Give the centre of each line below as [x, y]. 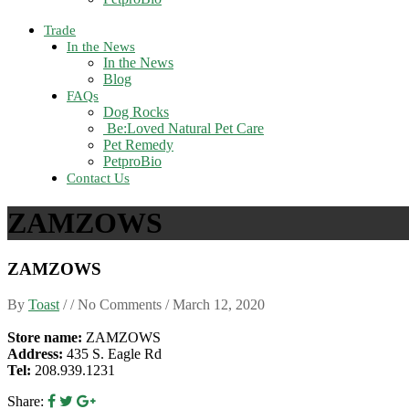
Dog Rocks [136, 112]
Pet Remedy [138, 145]
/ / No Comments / [116, 305]
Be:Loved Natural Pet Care [184, 129]
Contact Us [98, 178]
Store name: [45, 338]
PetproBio [132, 162]
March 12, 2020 [219, 305]
